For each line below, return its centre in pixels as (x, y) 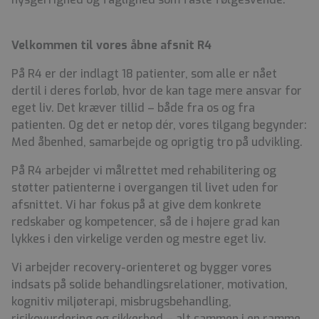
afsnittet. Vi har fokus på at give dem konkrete (136, 204)
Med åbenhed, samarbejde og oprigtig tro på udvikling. (157, 142)
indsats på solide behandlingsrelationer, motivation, (150, 284)
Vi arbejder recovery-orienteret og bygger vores (141, 267)
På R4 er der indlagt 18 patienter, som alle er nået (144, 73)
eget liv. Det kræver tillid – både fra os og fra (133, 108)
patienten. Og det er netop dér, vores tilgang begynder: (159, 125)
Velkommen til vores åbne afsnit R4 (111, 45)
